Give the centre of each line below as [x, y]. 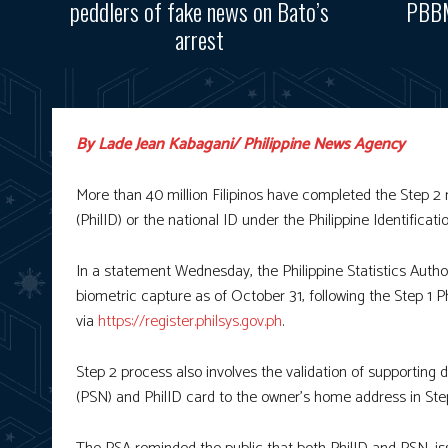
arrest [199, 38]
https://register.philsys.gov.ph [190, 321]
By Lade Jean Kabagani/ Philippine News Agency [240, 144]
